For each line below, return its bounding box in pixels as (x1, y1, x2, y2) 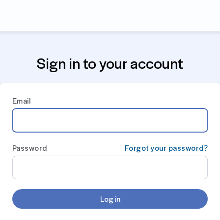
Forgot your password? (124, 142, 208, 153)
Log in (100, 193, 120, 204)
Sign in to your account (37, 52, 183, 73)
